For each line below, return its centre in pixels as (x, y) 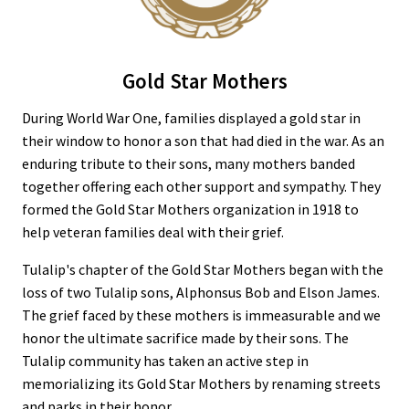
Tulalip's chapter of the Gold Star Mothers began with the (203, 269)
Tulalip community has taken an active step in (165, 360)
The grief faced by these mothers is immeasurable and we (201, 315)
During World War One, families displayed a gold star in (191, 117)
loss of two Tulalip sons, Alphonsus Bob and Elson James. (201, 292)
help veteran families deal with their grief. (153, 231)
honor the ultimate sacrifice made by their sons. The (185, 337)
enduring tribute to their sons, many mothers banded (189, 163)
